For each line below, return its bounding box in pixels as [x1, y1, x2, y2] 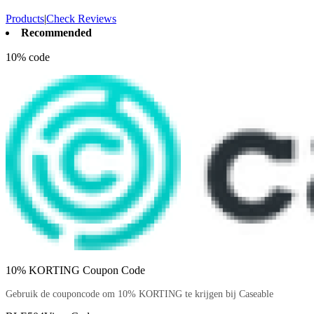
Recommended [21, 26, 92, 39]
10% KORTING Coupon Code [6, 264, 145, 276]
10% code [6, 50, 50, 63]
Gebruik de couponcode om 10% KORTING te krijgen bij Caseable [6, 288, 273, 299]
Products [6, 12, 44, 25]
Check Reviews [46, 12, 116, 25]
